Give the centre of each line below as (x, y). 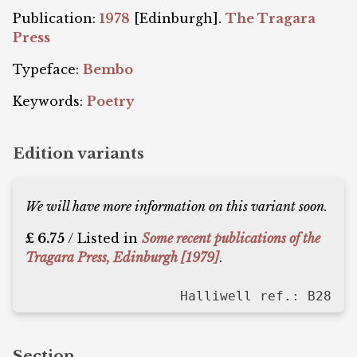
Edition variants (78, 154)
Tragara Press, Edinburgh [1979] (122, 258)
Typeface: (48, 69)
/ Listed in (103, 239)
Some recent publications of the (231, 239)
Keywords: (50, 101)
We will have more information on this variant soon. (177, 207)
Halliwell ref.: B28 (256, 296)
